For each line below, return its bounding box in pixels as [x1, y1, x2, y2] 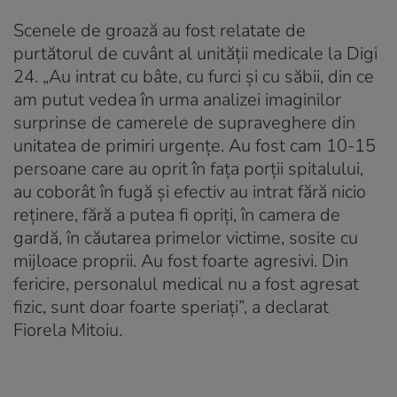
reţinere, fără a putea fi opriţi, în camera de [13, 202, 340, 227]
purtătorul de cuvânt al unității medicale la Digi [13, 41, 378, 66]
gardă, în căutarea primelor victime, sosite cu [13, 225, 358, 250]
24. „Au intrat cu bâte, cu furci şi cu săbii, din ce [13, 64, 374, 89]
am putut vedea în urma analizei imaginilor [13, 87, 341, 112]
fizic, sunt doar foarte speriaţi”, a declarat [13, 294, 329, 319]
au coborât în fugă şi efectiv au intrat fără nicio [13, 179, 366, 204]
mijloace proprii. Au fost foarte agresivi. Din [13, 248, 348, 273]
